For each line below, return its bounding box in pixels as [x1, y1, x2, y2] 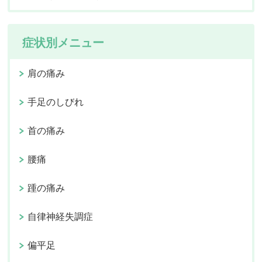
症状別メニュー [22, 36, 105, 50]
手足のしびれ [27, 97, 84, 108]
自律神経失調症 [27, 212, 94, 222]
